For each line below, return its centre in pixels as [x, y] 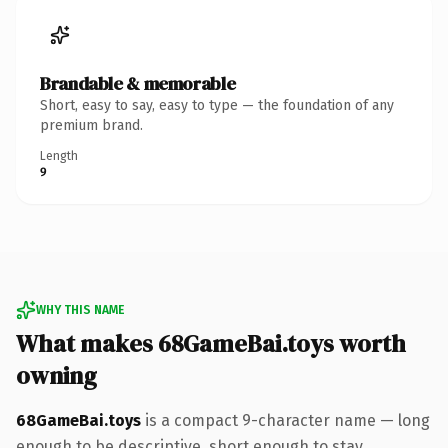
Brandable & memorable [138, 83]
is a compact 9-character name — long [285, 420]
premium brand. [91, 125]
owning [56, 375]
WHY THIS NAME [80, 309]
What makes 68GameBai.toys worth [211, 343]
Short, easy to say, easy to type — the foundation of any [217, 105]
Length [59, 155]
